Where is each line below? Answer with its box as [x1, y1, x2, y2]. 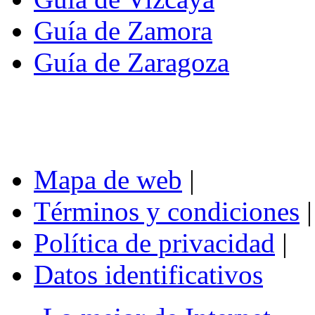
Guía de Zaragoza [34, 46, 229, 77]
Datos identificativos [34, 259, 263, 290]
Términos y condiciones [34, 195, 300, 226]
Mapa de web [34, 164, 182, 195]
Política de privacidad [34, 227, 275, 258]
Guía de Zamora [34, 15, 212, 46]
